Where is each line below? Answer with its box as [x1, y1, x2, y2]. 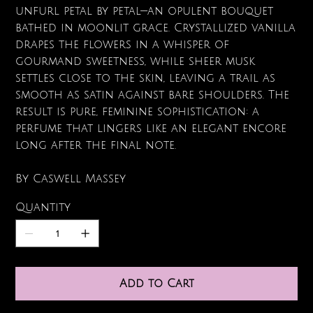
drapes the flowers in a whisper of [15, 38, 230, 52]
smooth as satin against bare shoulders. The [15, 89, 290, 102]
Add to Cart [119, 277, 195, 291]
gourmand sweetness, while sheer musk [15, 55, 256, 68]
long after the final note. [15, 139, 177, 152]
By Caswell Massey [15, 173, 131, 186]
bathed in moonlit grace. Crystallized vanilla [15, 22, 296, 35]
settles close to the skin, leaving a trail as [15, 72, 276, 85]
